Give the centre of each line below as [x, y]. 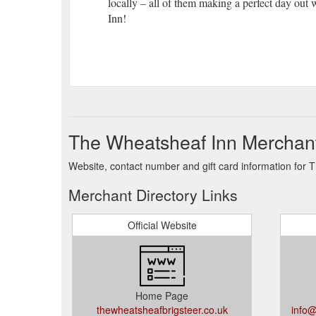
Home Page [162, 295]
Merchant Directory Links [153, 194]
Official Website [162, 225]
